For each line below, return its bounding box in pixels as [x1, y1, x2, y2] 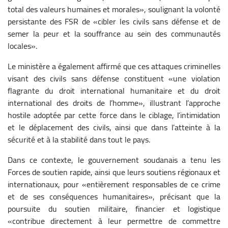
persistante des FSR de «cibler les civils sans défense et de [8, 13, 220, 29]
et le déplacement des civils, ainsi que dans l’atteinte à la [8, 119, 220, 135]
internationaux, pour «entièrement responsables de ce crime [8, 176, 220, 192]
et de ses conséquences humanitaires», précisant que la [8, 188, 220, 204]
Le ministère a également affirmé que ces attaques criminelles [8, 58, 220, 74]
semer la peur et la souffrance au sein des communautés [8, 25, 220, 41]
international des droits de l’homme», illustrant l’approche [8, 95, 220, 110]
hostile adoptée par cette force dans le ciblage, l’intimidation [8, 107, 220, 123]
